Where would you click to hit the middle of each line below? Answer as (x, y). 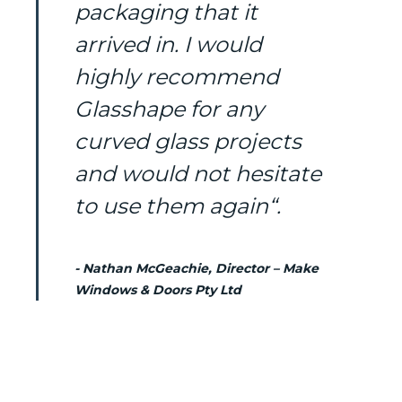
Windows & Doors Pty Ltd (158, 290)
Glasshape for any (169, 109)
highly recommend (177, 77)
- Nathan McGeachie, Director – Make (197, 269)
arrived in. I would (168, 45)
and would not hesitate (198, 174)
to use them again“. (178, 206)
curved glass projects (188, 142)
